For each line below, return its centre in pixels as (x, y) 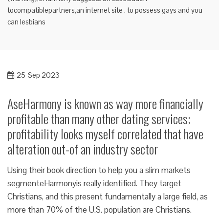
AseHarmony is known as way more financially (105, 103)
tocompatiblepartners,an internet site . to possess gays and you (105, 10)
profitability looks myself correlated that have (105, 134)
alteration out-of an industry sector (83, 149)
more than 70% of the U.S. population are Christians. (99, 210)
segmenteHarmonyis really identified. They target (94, 183)
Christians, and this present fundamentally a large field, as (108, 197)
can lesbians (26, 22)
